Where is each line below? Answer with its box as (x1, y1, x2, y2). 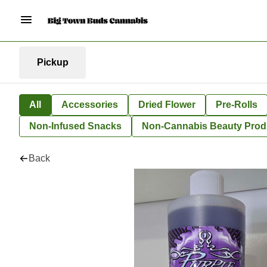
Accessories (61, 100, 118, 110)
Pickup (36, 57, 69, 67)
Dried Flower (138, 100, 195, 110)
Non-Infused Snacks (29, 121, 122, 131)
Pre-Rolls (216, 100, 257, 110)
